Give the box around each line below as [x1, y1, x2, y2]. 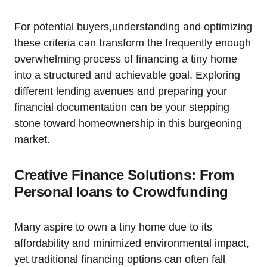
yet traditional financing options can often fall [14, 253, 225, 265]
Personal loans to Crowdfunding [14, 183, 228, 200]
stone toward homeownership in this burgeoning [14, 117, 242, 129]
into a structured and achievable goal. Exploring [14, 69, 240, 81]
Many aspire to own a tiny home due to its [14, 221, 212, 233]
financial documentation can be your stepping [14, 101, 229, 113]
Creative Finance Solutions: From [14, 166, 234, 183]
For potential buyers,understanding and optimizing [14, 20, 252, 33]
